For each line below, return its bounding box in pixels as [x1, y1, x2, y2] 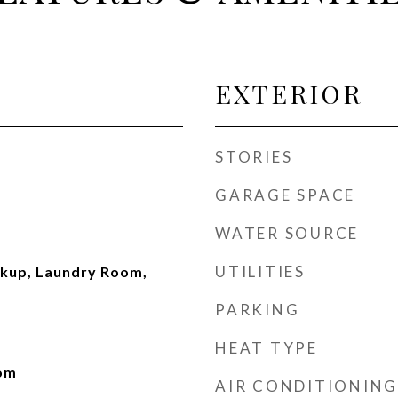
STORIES [215, 147, 293, 166]
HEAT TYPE [215, 338, 318, 357]
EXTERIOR [215, 76, 362, 110]
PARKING [215, 300, 300, 319]
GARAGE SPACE [215, 186, 355, 204]
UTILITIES [215, 262, 306, 281]
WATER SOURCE [215, 224, 359, 243]
